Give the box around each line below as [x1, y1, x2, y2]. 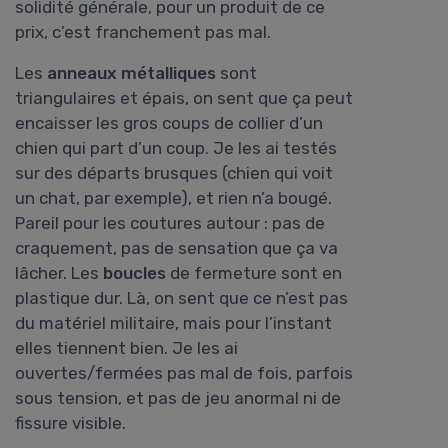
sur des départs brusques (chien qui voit [15, 163, 333, 184]
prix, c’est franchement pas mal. [15, 22, 271, 43]
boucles [103, 263, 166, 284]
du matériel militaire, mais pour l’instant [15, 313, 332, 334]
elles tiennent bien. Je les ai [15, 338, 238, 359]
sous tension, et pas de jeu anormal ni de [15, 388, 341, 409]
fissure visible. [15, 413, 126, 434]
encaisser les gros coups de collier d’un [15, 113, 323, 134]
